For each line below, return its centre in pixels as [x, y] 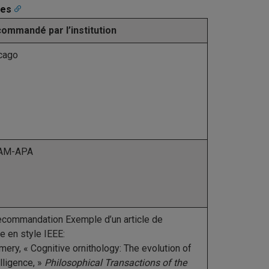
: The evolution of [156, 248]
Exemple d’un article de [113, 219]
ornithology [96, 248]
